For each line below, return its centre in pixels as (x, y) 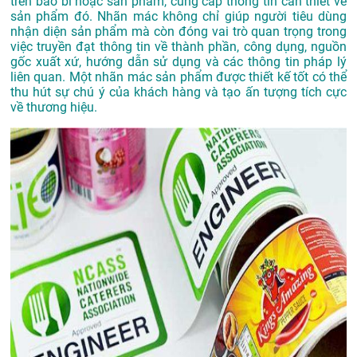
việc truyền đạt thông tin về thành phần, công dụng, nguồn (178, 47)
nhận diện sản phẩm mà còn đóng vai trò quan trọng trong (178, 32)
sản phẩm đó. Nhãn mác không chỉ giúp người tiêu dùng (178, 17)
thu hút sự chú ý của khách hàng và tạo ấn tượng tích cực (178, 92)
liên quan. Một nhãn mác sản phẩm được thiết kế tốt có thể (178, 77)
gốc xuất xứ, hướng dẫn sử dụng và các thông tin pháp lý (178, 62)
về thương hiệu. (54, 108)
